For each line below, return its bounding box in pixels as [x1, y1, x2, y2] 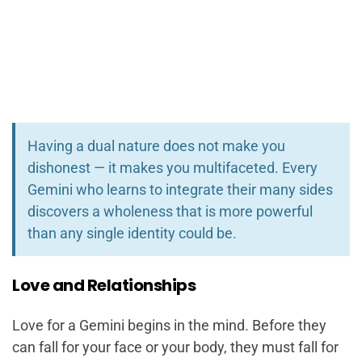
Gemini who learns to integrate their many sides [27, 181, 333, 199]
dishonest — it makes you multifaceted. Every [27, 159, 318, 177]
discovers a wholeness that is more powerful [27, 203, 313, 221]
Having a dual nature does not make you [27, 137, 285, 155]
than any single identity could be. [27, 225, 237, 242]
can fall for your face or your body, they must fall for [12, 339, 339, 356]
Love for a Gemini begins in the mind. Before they [12, 317, 326, 335]
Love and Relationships [12, 274, 196, 297]
